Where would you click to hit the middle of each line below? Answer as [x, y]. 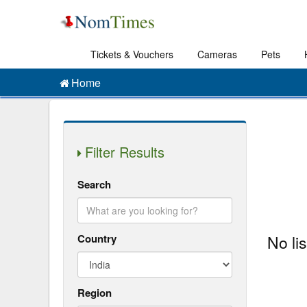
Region [95, 293]
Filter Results [125, 152]
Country [97, 238]
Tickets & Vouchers [132, 54]
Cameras [217, 54]
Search [94, 184]
